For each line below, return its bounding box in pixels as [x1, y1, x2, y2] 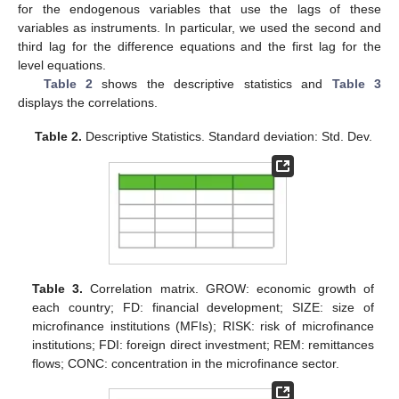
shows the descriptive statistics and [93, 77, 332, 92]
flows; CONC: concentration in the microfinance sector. [32, 356, 340, 371]
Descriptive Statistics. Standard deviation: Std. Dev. [81, 129, 372, 144]
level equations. [18, 58, 106, 73]
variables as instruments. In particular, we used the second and [18, 20, 381, 36]
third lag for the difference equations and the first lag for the [18, 39, 381, 54]
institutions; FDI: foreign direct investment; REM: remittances [32, 338, 374, 353]
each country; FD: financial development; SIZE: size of [32, 300, 374, 315]
